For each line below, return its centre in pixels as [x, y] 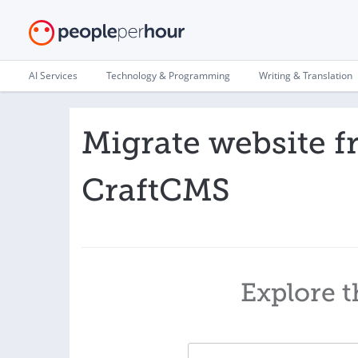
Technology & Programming [168, 76]
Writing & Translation [306, 76]
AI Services [53, 76]
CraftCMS [156, 190]
